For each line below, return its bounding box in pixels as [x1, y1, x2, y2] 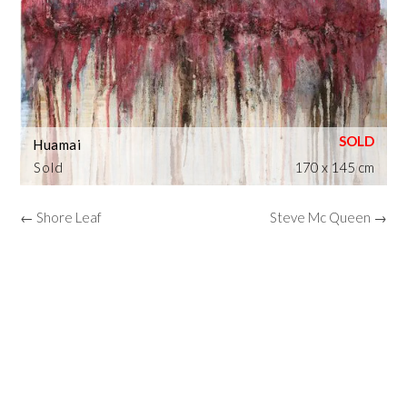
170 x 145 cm [293, 159, 374, 176]
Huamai [33, 136, 82, 154]
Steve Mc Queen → [269, 209, 387, 226]
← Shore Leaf [20, 209, 103, 226]
